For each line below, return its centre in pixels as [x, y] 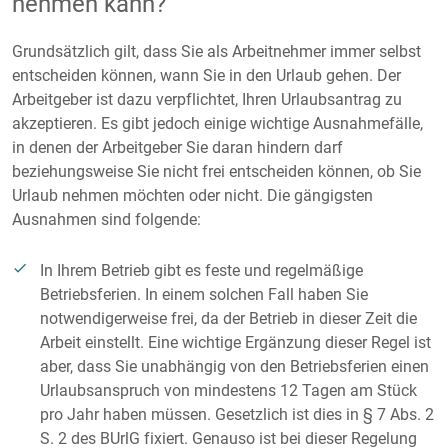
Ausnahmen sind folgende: [106, 219]
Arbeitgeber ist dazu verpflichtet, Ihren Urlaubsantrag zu [207, 99]
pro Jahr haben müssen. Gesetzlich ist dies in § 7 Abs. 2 [237, 414]
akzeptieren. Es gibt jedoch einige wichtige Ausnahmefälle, [217, 123]
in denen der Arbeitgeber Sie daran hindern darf [177, 147]
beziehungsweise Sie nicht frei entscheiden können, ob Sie [216, 171]
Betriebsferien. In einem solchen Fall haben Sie [204, 294]
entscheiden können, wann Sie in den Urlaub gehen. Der [206, 75]
